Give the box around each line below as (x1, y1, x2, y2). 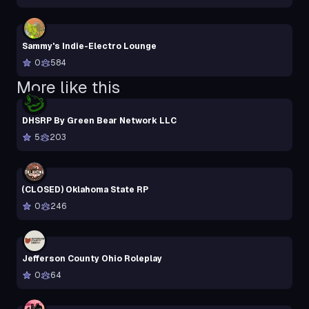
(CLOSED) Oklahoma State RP (22, 184, 148, 195)
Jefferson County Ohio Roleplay (22, 253, 162, 263)
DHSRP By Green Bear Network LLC (22, 115, 177, 126)
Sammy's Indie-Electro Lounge (22, 41, 157, 51)
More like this (17, 77, 120, 97)
